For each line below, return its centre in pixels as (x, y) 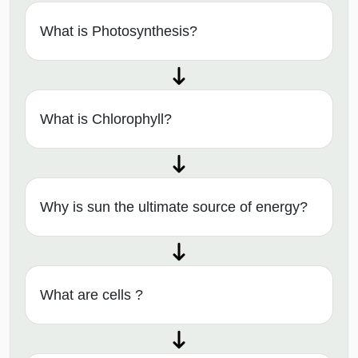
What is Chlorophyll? (106, 119)
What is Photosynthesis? (119, 31)
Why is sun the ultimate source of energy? (174, 207)
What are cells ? (91, 294)
